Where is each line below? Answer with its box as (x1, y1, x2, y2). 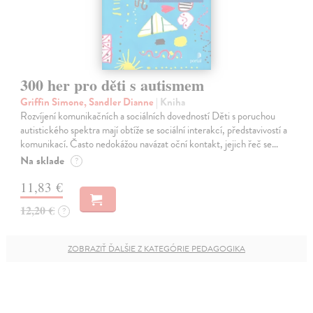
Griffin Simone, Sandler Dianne (20, 94, 156, 110)
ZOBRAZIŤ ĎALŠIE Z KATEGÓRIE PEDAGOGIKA (68, 242, 245, 256)
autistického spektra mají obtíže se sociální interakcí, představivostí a (20, 122, 288, 138)
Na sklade (20, 152, 65, 170)
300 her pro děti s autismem (20, 73, 205, 97)
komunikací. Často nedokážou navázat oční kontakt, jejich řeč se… (20, 136, 279, 152)
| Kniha (156, 94, 186, 110)
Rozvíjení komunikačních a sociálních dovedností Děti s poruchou (20, 108, 276, 124)
